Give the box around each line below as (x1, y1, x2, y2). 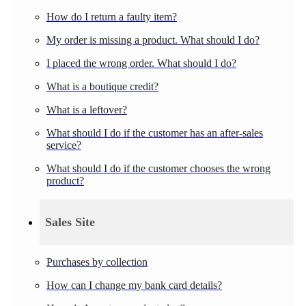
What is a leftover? (46, 103, 127, 115)
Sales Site (45, 214, 95, 229)
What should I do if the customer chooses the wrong (46, 162, 270, 174)
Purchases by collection (46, 255, 148, 268)
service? (46, 139, 81, 151)
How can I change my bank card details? (46, 279, 222, 291)
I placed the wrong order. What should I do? (46, 57, 236, 69)
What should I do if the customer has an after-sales (46, 126, 263, 139)
